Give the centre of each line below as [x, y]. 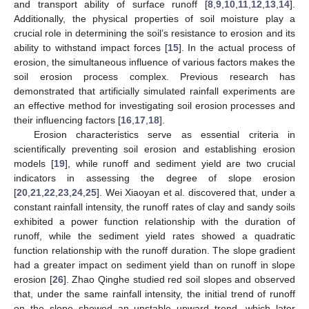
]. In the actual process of [237, 47]
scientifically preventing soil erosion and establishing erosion [154, 149]
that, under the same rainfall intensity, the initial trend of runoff [154, 293]
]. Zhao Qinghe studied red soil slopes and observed [179, 279]
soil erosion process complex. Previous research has [154, 76]
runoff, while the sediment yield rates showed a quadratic [154, 236]
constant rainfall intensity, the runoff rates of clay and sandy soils [154, 207]
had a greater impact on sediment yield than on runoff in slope [154, 265]
